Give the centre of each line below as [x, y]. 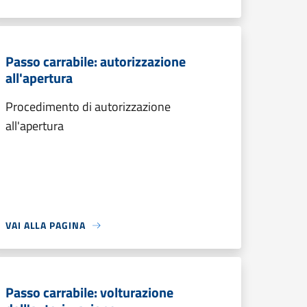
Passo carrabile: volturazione [89, 292]
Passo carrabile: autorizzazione [96, 61]
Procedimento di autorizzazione [88, 107]
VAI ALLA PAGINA [46, 225]
